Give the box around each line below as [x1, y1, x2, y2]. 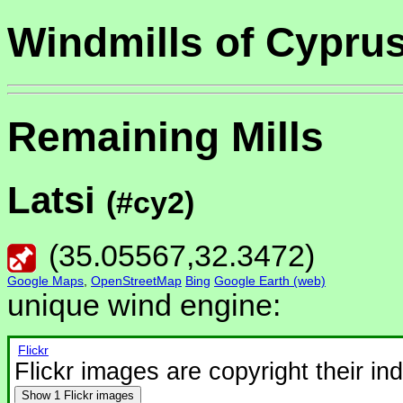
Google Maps [7, 273, 84, 288]
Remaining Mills [7, 113, 324, 161]
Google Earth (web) [214, 273, 326, 288]
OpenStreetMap [91, 273, 182, 288]
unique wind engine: [7, 287, 281, 322]
